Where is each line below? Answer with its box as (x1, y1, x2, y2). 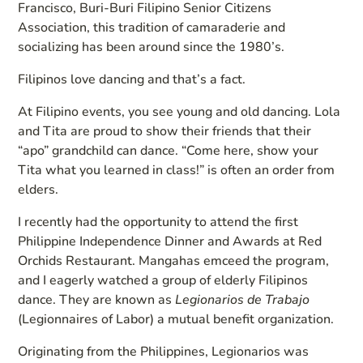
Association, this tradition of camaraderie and (18, 18, 286, 36)
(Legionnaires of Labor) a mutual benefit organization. (18, 310, 335, 328)
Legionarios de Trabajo (175, 290, 310, 309)
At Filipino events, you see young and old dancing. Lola (18, 102, 341, 121)
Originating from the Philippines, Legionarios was (18, 342, 310, 361)
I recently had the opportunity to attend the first (18, 212, 299, 231)
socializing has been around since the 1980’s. (18, 37, 285, 56)
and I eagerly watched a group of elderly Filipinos (18, 271, 309, 289)
